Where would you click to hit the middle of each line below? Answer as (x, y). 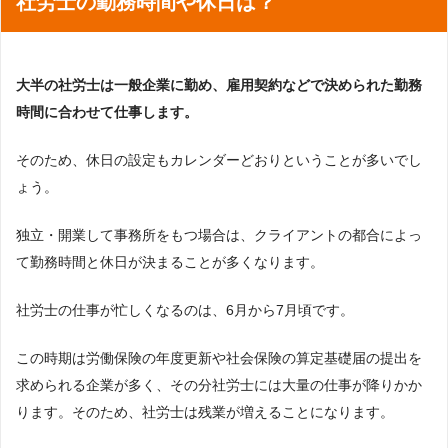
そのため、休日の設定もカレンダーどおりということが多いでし (219, 160)
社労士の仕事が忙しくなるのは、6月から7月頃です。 (185, 310)
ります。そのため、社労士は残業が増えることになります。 (205, 412)
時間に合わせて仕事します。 (107, 112)
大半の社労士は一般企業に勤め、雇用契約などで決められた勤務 (219, 85)
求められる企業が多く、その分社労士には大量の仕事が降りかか (219, 385)
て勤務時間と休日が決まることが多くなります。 (170, 262)
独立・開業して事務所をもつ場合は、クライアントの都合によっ (219, 235)
